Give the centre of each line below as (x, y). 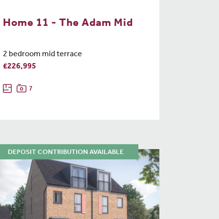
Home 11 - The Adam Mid (68, 24)
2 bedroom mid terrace (43, 55)
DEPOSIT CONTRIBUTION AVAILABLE (66, 153)
